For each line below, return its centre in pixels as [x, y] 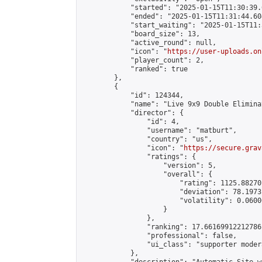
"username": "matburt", [159, 130]
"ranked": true [135, 69]
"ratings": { [139, 157]
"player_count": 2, [143, 60]
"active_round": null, [149, 43]
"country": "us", [147, 139]
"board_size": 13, [141, 34]
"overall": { [147, 174]
